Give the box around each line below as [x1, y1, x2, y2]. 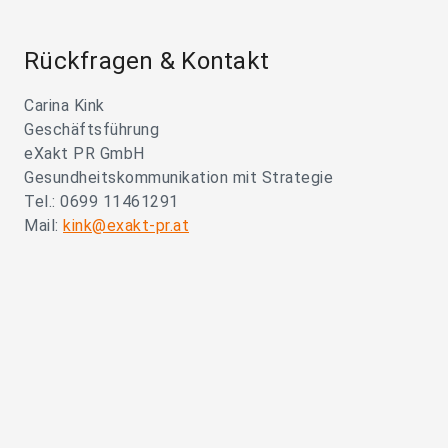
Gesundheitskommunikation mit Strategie [24, 168, 333, 188]
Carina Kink [24, 96, 105, 116]
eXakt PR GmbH [24, 144, 145, 164]
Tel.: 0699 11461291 [24, 192, 179, 212]
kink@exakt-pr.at [63, 216, 189, 236]
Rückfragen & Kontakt [24, 47, 269, 76]
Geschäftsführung [24, 120, 159, 140]
